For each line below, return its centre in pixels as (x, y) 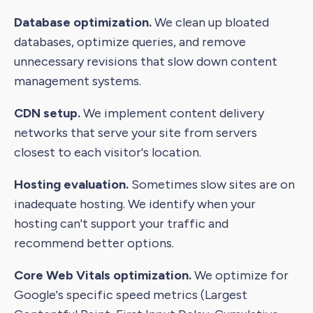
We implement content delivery (174, 114)
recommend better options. (94, 243)
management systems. (78, 81)
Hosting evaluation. (73, 185)
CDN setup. (49, 114)
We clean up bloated (212, 23)
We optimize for (241, 276)
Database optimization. (84, 23)
